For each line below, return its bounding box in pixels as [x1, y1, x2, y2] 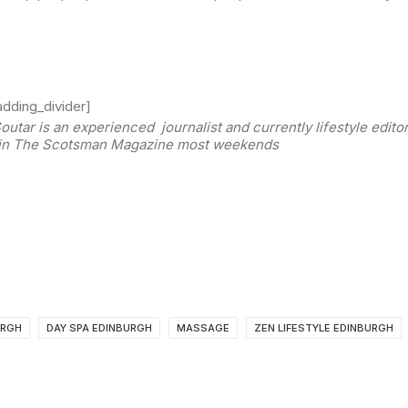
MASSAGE [177, 321, 229, 334]
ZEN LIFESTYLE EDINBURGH [254, 321, 393, 334]
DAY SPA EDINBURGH [46, 321, 152, 334]
